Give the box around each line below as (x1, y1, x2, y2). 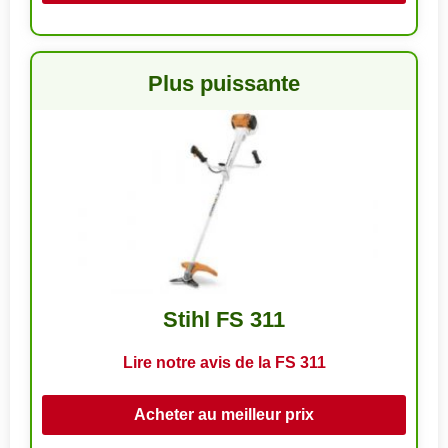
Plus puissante (148, 70, 300, 96)
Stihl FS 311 (163, 306, 285, 332)
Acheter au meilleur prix (134, 405, 314, 423)
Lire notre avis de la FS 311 (122, 353, 326, 371)
